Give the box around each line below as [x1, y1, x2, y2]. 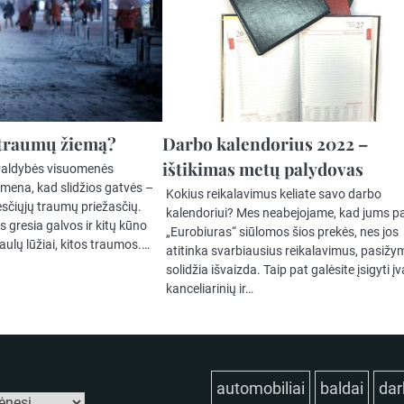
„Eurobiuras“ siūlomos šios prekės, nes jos [166, 225, 399, 240]
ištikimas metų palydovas [162, 157, 364, 181]
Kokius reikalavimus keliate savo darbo [166, 187, 382, 202]
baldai [320, 379, 363, 399]
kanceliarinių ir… [166, 281, 254, 297]
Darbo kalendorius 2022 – [162, 132, 369, 156]
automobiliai [216, 379, 305, 399]
